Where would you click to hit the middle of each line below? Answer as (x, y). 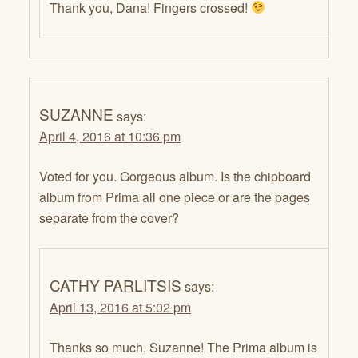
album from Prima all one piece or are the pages (175, 197)
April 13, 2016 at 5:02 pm (120, 308)
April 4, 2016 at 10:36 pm (110, 137)
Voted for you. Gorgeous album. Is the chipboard (175, 177)
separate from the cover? (109, 218)
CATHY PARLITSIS (115, 285)
